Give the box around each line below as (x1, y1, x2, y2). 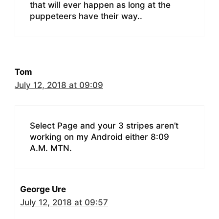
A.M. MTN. (30, 143, 72, 153)
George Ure (20, 184, 66, 194)
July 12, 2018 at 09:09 (15, 80, 103, 90)
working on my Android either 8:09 (30, 131, 169, 142)
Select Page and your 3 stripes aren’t (30, 120, 178, 131)
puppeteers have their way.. (30, 11, 142, 22)
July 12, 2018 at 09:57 (20, 197, 108, 207)
